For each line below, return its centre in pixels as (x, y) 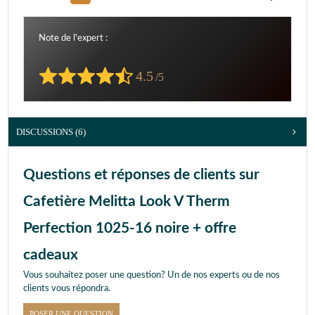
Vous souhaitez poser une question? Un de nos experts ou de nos (152, 276)
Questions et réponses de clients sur (141, 175)
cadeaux (51, 255)
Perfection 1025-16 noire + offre (130, 229)
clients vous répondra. (67, 289)
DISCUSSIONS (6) (51, 132)
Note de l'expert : (73, 39)
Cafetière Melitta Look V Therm (127, 202)
